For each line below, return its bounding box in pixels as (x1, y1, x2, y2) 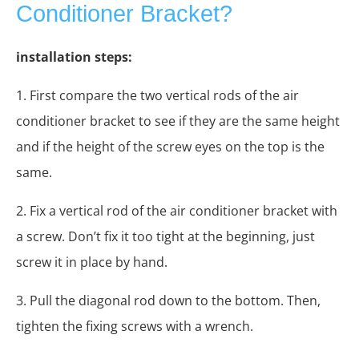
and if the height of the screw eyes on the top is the (16, 137, 325, 155)
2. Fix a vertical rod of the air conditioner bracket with (16, 201, 337, 220)
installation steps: (16, 47, 132, 66)
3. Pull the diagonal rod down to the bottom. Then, (16, 291, 321, 309)
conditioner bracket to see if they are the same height (16, 111, 340, 130)
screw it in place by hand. (16, 252, 167, 271)
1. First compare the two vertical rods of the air (16, 86, 299, 104)
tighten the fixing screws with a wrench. (16, 317, 253, 335)
